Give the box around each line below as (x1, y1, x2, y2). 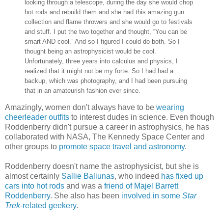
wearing (156, 103, 184, 112)
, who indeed (114, 172, 161, 181)
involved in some (121, 192, 182, 200)
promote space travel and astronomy (59, 142, 185, 151)
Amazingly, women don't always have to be (5, 103, 156, 112)
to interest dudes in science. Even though (69, 113, 214, 122)
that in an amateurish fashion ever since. (25, 86, 140, 94)
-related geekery (20, 201, 76, 210)
